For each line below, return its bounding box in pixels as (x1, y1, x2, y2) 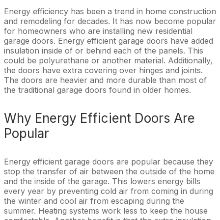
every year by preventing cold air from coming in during (4, 186, 213, 196)
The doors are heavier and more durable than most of (4, 75, 207, 85)
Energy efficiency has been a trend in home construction (4, 6, 216, 16)
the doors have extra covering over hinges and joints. (4, 65, 203, 75)
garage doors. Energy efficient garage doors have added (4, 35, 213, 46)
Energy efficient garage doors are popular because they (4, 156, 213, 166)
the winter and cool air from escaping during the (4, 195, 184, 206)
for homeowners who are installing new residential (4, 26, 192, 36)
